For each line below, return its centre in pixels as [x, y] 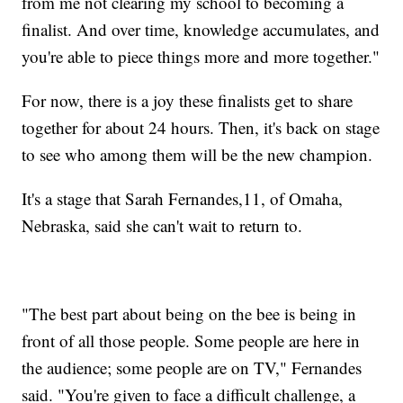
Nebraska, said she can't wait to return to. [162, 225]
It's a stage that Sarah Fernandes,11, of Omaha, [183, 198]
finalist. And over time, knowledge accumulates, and [201, 29]
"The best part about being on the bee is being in [189, 313]
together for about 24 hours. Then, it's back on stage [201, 127]
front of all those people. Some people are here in [191, 340]
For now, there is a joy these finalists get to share [188, 100]
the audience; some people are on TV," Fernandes [192, 367]
